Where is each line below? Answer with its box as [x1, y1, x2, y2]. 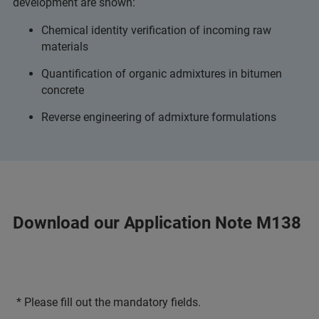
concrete [41, 83, 84, 97]
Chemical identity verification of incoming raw [41, 23, 271, 37]
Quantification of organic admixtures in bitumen [41, 67, 282, 80]
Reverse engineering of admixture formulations [41, 110, 276, 124]
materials [41, 40, 88, 53]
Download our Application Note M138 [13, 213, 301, 233]
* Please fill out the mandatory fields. [16, 296, 201, 309]
